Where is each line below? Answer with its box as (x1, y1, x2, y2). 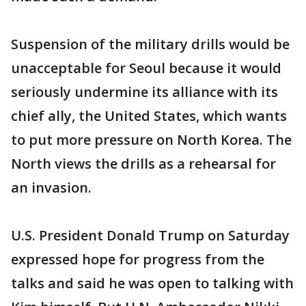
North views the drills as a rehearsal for (11, 154, 276, 173)
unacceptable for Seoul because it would (11, 59, 281, 77)
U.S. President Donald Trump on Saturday (11, 226, 290, 245)
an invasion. (11, 178, 92, 197)
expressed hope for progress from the (11, 250, 264, 268)
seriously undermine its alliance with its (11, 83, 278, 101)
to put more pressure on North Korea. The (11, 130, 292, 149)
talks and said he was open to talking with (11, 274, 294, 292)
